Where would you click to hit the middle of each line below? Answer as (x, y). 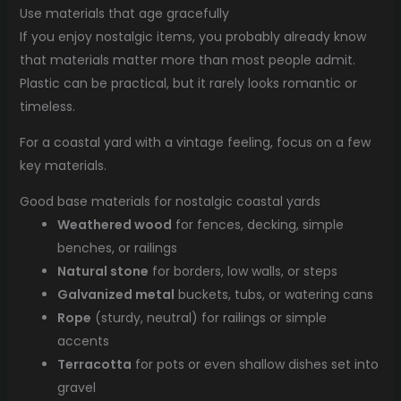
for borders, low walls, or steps (243, 271)
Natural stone (102, 271)
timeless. (47, 106)
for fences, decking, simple (257, 224)
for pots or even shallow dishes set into (255, 364)
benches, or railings (117, 247)
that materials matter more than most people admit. (187, 60)
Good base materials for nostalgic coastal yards (170, 201)
